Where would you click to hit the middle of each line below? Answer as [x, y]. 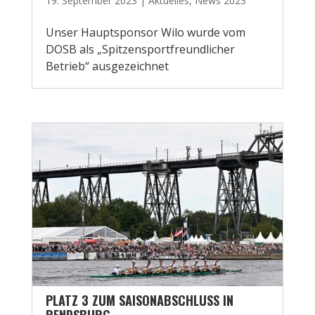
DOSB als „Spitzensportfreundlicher [140, 49]
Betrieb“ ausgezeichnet [107, 66]
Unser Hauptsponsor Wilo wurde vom [145, 32]
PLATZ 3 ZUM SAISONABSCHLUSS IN [139, 300]
